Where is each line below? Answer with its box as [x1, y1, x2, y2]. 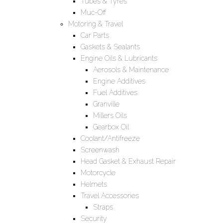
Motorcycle [81, 168, 115, 177]
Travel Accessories [81, 191, 139, 200]
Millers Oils [93, 111, 127, 119]
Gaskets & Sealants [81, 42, 140, 51]
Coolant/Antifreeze [81, 134, 140, 142]
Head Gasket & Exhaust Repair [81, 157, 176, 165]
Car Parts [81, 31, 109, 39]
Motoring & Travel [68, 19, 123, 28]
